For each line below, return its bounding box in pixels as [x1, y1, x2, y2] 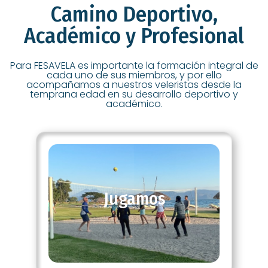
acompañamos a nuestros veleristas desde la [26, 78, 242, 92]
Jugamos [103, 188, 165, 209]
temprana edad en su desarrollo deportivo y [30, 87, 238, 101]
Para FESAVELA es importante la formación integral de [10, 59, 258, 72]
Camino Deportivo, [50, 1, 218, 28]
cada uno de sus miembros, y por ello [46, 68, 222, 82]
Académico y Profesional [24, 23, 244, 49]
